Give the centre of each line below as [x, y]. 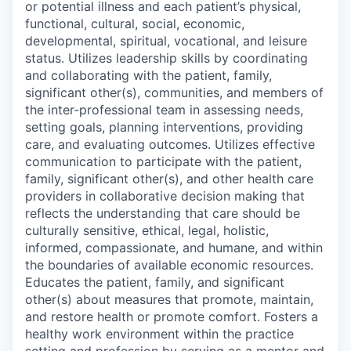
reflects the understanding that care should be [163, 213]
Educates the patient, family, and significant [155, 282]
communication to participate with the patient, [163, 161]
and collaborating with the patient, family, [148, 75]
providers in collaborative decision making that [165, 195]
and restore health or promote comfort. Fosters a [172, 316]
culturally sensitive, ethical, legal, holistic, [147, 230]
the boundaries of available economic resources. [169, 264]
